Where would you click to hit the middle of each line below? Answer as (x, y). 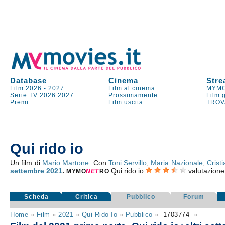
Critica (87, 197)
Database (29, 81)
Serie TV (24, 95)
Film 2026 (26, 88)
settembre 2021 (36, 171)
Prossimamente (133, 95)
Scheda (36, 197)
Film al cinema (132, 88)
